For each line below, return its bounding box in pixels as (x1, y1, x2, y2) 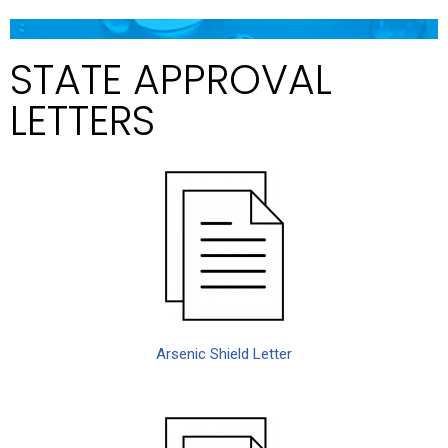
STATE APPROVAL (10, 51, 332, 109)
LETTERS (10, 92, 155, 150)
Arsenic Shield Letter (156, 345, 292, 364)
